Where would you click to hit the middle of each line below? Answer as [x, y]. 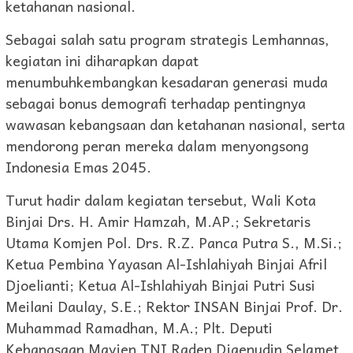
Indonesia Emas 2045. [78, 167]
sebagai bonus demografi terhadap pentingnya [156, 103]
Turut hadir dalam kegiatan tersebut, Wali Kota [161, 200]
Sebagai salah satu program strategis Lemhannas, [167, 39]
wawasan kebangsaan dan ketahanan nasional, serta [175, 124]
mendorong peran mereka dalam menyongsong [157, 146]
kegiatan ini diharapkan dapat [102, 61]
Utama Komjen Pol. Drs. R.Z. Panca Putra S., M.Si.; [174, 243]
